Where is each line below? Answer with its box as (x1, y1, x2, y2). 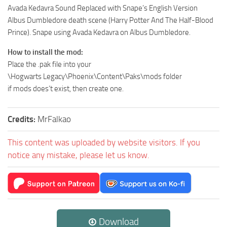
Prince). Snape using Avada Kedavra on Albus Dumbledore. (8, 28, 191, 37)
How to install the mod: (8, 48, 83, 57)
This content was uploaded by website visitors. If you (8, 137, 200, 148)
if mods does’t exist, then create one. (8, 84, 124, 94)
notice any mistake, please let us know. (8, 150, 149, 161)
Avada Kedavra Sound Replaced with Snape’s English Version (8, 4, 198, 13)
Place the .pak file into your (8, 60, 91, 69)
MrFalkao (37, 114, 71, 125)
